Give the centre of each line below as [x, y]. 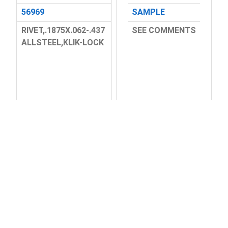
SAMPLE [149, 12]
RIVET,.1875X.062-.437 [63, 30]
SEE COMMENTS [164, 30]
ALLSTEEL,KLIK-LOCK [62, 42]
